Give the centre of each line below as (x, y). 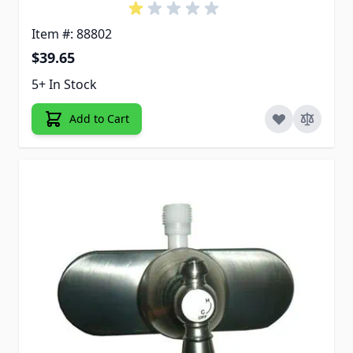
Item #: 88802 (72, 34)
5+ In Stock (64, 85)
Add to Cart (99, 119)
